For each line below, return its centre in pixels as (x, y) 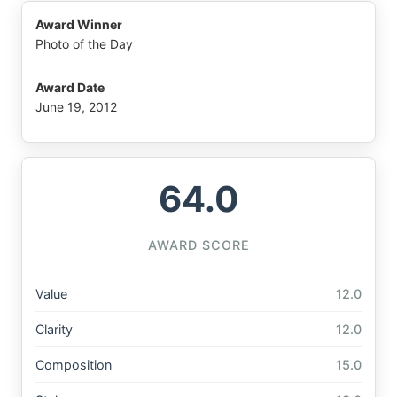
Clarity (54, 329)
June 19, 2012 (76, 107)
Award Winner (79, 25)
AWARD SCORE (198, 245)
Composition (74, 364)
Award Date (70, 88)
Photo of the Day (84, 44)
